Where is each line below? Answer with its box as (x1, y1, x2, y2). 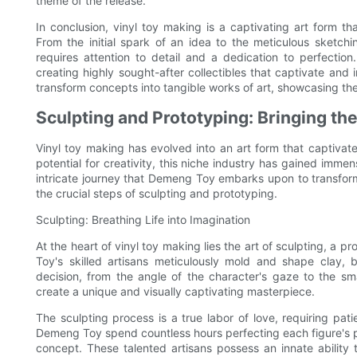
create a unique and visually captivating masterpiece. (36, 284, 315, 299)
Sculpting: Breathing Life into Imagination (36, 213, 250, 227)
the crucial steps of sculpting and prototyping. (36, 186, 277, 201)
